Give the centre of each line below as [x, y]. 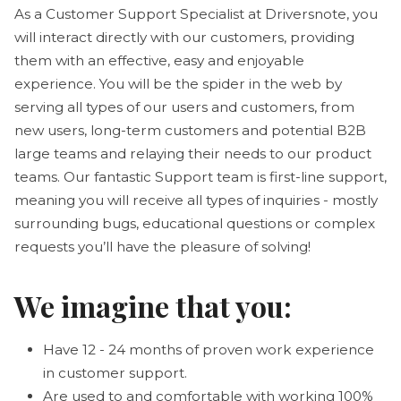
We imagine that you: [153, 305]
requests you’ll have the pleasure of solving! [162, 246]
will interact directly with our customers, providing [184, 37]
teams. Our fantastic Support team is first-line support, [200, 176]
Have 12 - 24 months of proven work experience [209, 349]
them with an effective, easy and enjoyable [159, 60]
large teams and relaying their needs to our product [193, 153]
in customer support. [117, 372]
